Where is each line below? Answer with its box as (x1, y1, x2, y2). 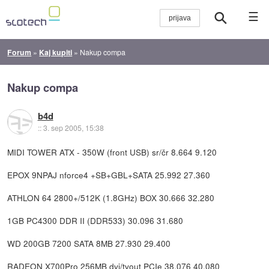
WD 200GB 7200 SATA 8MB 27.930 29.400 (7, 237, 171, 249)
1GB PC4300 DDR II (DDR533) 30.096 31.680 (7, 214, 184, 226)
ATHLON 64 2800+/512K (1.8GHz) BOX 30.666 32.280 (7, 191, 215, 204)
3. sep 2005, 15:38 (43, 122, 104, 133)
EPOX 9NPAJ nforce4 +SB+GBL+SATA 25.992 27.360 (7, 168, 211, 181)
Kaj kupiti (39, 46, 73, 58)
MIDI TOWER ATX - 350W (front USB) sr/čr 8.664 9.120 (7, 145, 217, 158)
